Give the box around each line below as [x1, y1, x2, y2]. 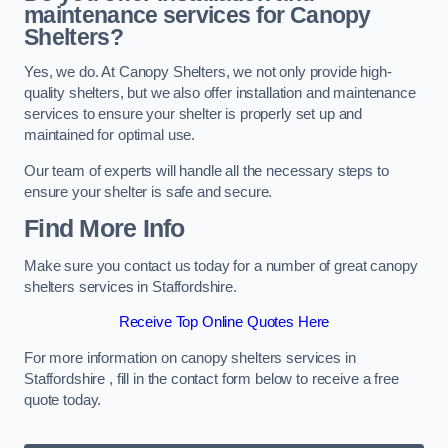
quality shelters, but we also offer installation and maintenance [24, 85, 416, 102]
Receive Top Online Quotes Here [118, 314, 330, 331]
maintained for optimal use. [24, 127, 196, 144]
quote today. [24, 391, 102, 408]
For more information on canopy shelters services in [24, 349, 356, 366]
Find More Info [24, 215, 185, 243]
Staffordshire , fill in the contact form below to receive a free [24, 370, 399, 387]
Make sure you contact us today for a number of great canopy [24, 257, 418, 274]
